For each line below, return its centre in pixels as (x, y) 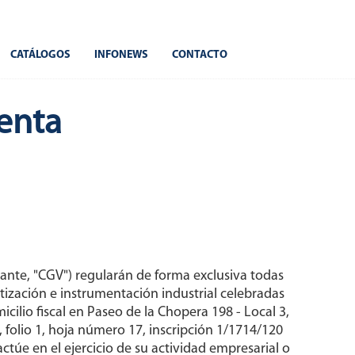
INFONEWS (121, 55)
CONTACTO (199, 55)
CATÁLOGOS (40, 55)
